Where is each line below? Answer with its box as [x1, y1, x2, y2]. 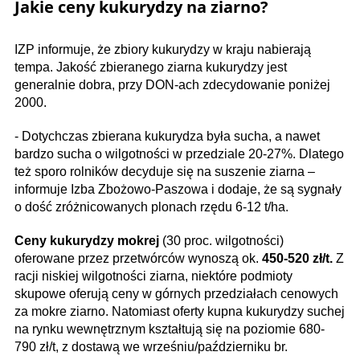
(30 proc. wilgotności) [159, 234, 284, 247]
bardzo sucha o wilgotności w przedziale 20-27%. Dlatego [14, 147, 344, 161]
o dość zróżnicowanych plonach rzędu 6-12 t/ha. [14, 200, 288, 214]
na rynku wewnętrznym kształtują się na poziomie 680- [14, 322, 325, 336]
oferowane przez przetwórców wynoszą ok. [14, 252, 262, 265]
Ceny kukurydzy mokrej [14, 234, 159, 247]
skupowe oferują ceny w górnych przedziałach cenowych [14, 287, 338, 301]
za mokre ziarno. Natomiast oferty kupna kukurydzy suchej [14, 305, 345, 318]
